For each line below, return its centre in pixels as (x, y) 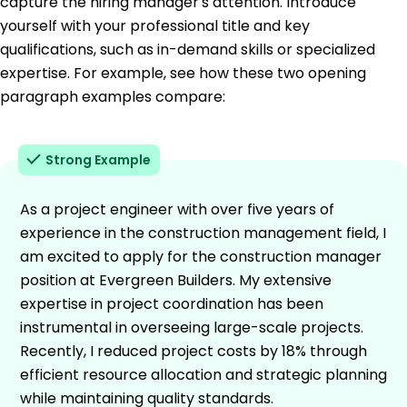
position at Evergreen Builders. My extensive (176, 280)
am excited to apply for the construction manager (201, 256)
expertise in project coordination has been (172, 303)
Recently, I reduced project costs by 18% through (194, 351)
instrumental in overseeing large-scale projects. (192, 327)
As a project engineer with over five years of (177, 209)
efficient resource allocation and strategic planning (203, 374)
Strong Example (98, 159)
